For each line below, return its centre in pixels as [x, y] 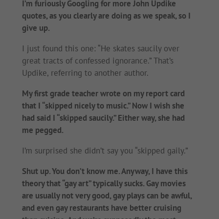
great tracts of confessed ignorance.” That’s [98, 61]
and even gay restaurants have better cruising [101, 208]
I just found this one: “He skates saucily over [100, 49]
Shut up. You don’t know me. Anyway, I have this [105, 171]
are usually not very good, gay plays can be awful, [107, 196]
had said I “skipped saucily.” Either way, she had [103, 118]
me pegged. [43, 130]
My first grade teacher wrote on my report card [103, 94]
